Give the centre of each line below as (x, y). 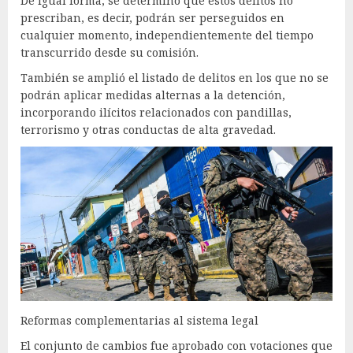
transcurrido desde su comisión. (110, 52)
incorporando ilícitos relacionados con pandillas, (156, 112)
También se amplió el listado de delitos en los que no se (175, 77)
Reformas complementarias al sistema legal (139, 321)
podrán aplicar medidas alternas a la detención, (153, 95)
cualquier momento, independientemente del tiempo (167, 35)
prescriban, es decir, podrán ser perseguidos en (152, 17)
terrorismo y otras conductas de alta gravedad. (148, 129)
